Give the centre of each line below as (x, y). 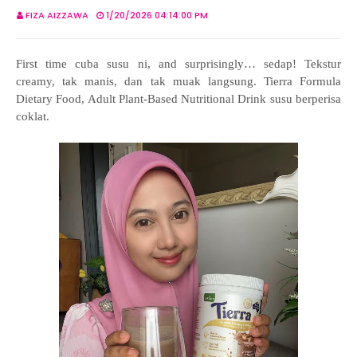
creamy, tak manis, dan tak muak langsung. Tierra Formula (178, 81)
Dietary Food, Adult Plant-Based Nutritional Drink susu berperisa (178, 99)
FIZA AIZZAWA (57, 15)
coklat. (33, 116)
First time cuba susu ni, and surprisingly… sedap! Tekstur (178, 64)
